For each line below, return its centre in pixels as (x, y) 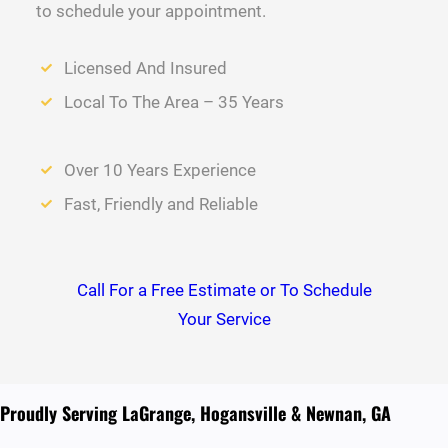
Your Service (224, 319)
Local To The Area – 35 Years (173, 102)
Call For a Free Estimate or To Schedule (224, 290)
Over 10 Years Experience (159, 170)
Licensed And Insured (145, 68)
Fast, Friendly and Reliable (160, 204)
